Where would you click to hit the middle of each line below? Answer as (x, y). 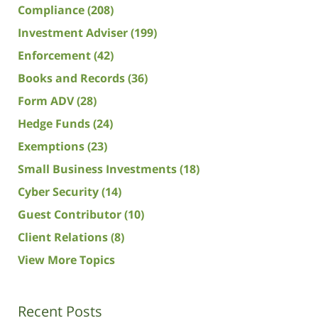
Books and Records (73, 78)
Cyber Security (60, 192)
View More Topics (66, 260)
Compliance (53, 10)
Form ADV (47, 101)
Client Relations (64, 237)
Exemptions (53, 147)
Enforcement (56, 56)
